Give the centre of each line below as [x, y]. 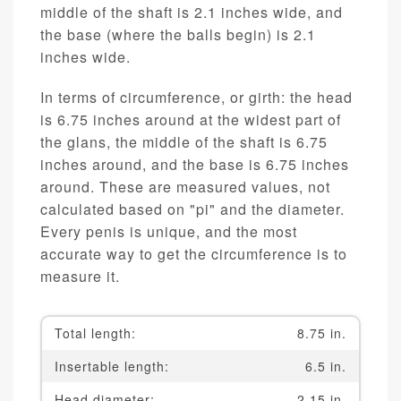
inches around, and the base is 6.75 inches [195, 165]
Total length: [98, 333]
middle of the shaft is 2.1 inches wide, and [192, 13]
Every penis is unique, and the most [169, 232]
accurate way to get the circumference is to [194, 254]
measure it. [80, 277]
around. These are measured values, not [185, 187]
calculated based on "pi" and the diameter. [192, 209]
